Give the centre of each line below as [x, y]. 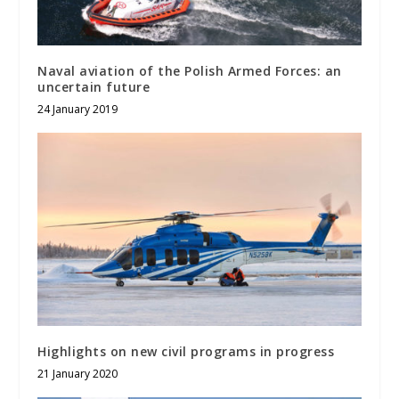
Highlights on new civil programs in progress [186, 352]
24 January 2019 [78, 109]
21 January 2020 [78, 374]
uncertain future [94, 86]
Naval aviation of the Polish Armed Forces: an [190, 70]
